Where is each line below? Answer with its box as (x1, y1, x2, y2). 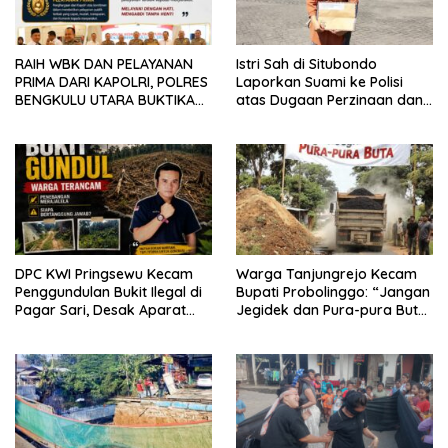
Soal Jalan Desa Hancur (236, 318, 395, 337)
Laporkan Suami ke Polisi (236, 73, 403, 92)
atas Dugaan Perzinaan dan (236, 91, 423, 110)
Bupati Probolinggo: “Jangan (236, 282, 430, 301)
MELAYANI (15, 127, 78, 146)
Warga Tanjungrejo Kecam (236, 264, 417, 283)
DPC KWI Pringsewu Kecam (15, 264, 193, 283)
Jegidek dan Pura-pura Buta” (236, 300, 433, 319)
